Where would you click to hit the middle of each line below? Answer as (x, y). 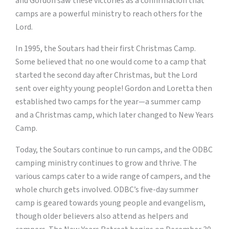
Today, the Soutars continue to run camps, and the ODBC (114, 150)
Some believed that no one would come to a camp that (111, 62)
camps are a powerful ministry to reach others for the (109, 14)
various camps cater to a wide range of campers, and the (113, 177)
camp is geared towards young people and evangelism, (110, 203)
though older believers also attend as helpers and (102, 216)
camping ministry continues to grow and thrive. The (106, 163)
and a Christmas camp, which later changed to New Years (114, 115)
